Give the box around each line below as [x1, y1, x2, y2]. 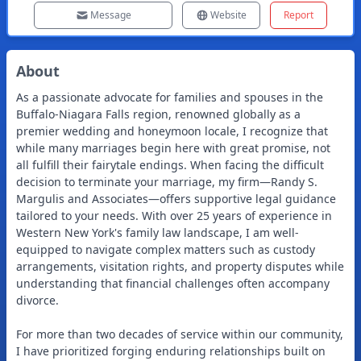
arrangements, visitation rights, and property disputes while [16, 259, 344, 274]
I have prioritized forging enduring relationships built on [16, 343, 326, 359]
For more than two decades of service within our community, [16, 326, 343, 342]
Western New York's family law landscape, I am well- [16, 225, 299, 240]
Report [284, 8, 313, 22]
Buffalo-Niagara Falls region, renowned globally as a [16, 106, 301, 122]
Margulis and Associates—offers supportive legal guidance [16, 191, 336, 206]
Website [210, 8, 247, 22]
